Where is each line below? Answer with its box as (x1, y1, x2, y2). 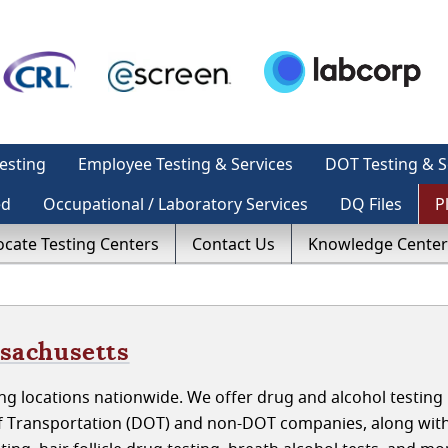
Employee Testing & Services (78, 153, 293, 175)
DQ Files (340, 193, 402, 215)
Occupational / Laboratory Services (43, 193, 308, 215)
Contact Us (192, 233, 275, 255)
